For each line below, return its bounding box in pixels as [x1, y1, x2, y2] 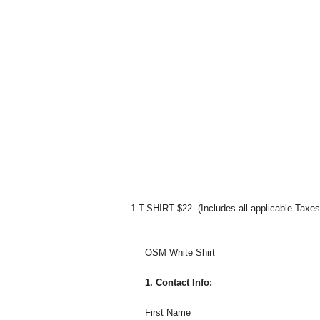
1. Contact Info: [144, 277, 212, 288]
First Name [144, 307, 191, 318]
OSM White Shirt [144, 247, 215, 258]
